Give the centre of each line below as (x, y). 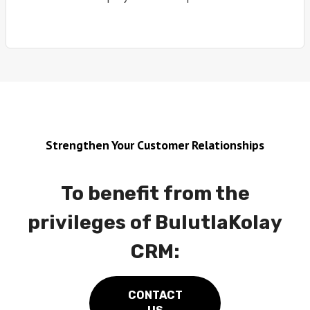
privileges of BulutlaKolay (155, 223)
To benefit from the (155, 194)
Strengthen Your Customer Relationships (155, 145)
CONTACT (155, 295)
